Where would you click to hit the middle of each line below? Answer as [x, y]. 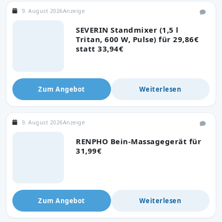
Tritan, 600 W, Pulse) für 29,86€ [137, 39]
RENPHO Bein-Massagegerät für [139, 141]
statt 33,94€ [100, 48]
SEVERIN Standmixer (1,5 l [127, 29]
